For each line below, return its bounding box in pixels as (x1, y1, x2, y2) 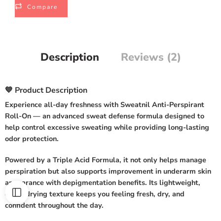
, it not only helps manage (119, 155, 206, 165)
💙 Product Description (5, 85, 87, 96)
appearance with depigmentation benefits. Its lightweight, (5, 178, 200, 188)
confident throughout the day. (5, 200, 104, 211)
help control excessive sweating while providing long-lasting (5, 122, 209, 133)
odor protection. (5, 134, 59, 144)
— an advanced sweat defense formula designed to (31, 111, 204, 121)
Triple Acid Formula (53, 155, 119, 165)
